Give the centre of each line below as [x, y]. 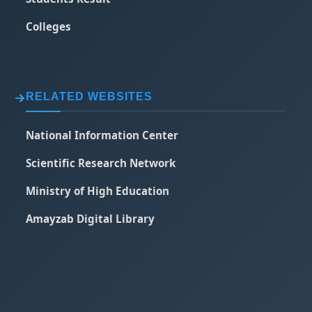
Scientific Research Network [101, 163]
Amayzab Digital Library [91, 219]
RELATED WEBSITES [89, 96]
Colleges [49, 26]
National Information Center [102, 135]
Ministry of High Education [98, 191]
